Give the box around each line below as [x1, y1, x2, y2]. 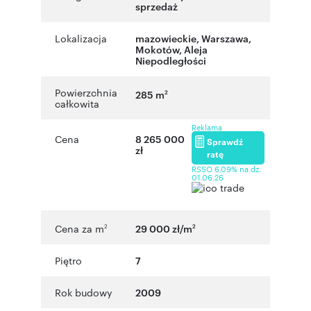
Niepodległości [135, 53, 206, 67]
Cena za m [55, 221, 104, 235]
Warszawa [201, 31, 249, 45]
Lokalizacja [55, 31, 107, 46]
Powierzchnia [55, 85, 117, 100]
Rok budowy [55, 285, 112, 299]
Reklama [192, 121, 223, 133]
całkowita [55, 96, 99, 111]
